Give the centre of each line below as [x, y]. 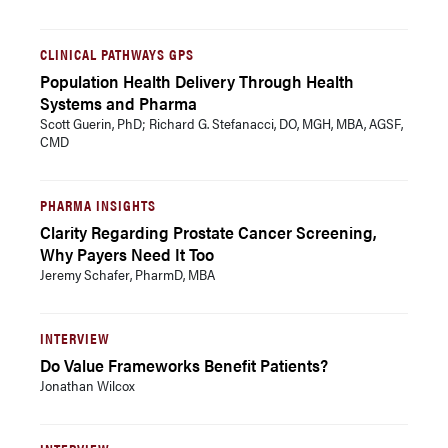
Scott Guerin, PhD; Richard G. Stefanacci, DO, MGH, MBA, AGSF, [221, 123]
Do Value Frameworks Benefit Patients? [184, 365]
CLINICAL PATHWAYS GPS [117, 53]
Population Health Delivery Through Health [197, 81]
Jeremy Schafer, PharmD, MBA [127, 274]
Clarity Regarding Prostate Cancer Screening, [208, 232]
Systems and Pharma [118, 103]
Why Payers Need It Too [127, 254]
